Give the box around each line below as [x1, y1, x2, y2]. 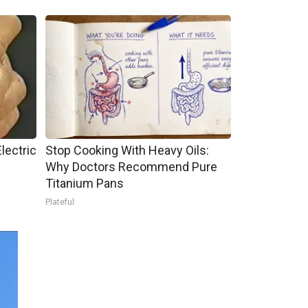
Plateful [45, 197, 74, 207]
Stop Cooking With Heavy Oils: [45, 143, 209, 157]
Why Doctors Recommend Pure [45, 159, 217, 174]
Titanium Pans [45, 176, 124, 190]
